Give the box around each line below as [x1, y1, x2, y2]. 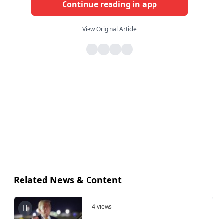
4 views [92, 202, 112, 211]
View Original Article [82, 24, 137, 33]
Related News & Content [14, 174, 122, 186]
